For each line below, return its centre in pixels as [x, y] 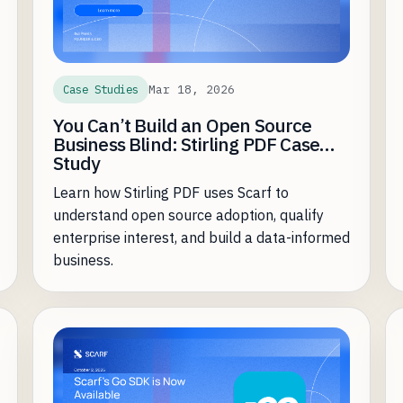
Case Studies [100, 90]
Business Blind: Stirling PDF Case [186, 145]
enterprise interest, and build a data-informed [201, 238]
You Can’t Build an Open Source [182, 126]
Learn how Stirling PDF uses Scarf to [170, 193]
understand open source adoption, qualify [188, 215]
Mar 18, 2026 [191, 89]
